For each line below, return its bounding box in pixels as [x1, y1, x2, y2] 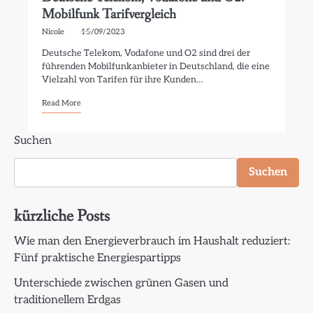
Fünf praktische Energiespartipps [14, 252, 181, 265]
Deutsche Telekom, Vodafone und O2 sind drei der [42, 48, 251, 59]
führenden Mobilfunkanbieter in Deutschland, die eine [42, 61, 270, 72]
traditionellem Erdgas [14, 293, 121, 307]
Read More [42, 99, 82, 108]
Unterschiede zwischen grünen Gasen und [14, 277, 228, 290]
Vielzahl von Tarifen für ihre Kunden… [42, 74, 203, 85]
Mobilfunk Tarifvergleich [42, 5, 177, 24]
